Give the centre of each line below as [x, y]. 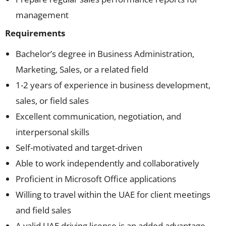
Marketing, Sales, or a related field [82, 69]
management [42, 15]
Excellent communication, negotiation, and [98, 116]
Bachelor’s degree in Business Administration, [105, 54]
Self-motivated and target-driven [79, 148]
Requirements [35, 33]
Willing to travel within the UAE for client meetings [113, 194]
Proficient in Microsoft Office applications [96, 179]
